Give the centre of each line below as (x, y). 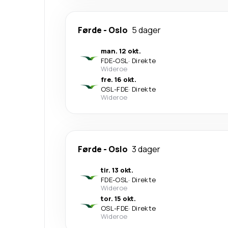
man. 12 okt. (121, 51)
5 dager (146, 30)
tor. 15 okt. (118, 198)
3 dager (146, 149)
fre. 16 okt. (119, 79)
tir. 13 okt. (117, 170)
